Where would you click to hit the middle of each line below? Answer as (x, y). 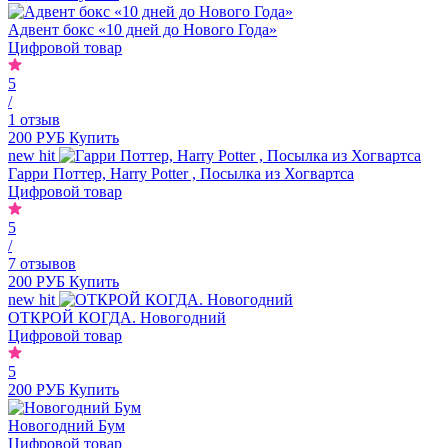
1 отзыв (34, 119)
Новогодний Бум (66, 425)
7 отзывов (42, 263)
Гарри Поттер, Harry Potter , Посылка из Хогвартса (181, 173)
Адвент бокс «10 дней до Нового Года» (142, 29)
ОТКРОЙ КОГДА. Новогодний (117, 317)
